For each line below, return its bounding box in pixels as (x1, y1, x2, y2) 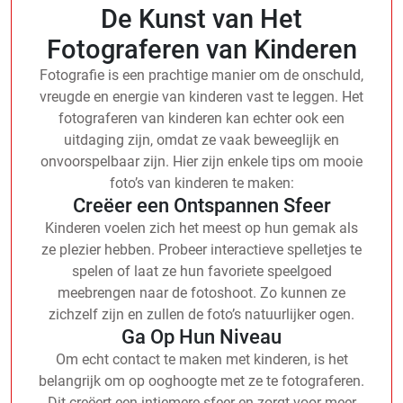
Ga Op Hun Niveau (121, 325, 282, 348)
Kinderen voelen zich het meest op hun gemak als (45, 219, 358, 237)
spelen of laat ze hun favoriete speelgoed (71, 262, 332, 280)
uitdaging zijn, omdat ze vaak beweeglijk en (64, 130, 339, 148)
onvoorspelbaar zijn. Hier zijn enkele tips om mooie (40, 152, 363, 170)
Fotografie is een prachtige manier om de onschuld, (40, 66, 363, 84)
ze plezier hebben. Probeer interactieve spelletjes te (41, 240, 362, 258)
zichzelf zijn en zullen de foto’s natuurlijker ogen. (49, 305, 354, 323)
